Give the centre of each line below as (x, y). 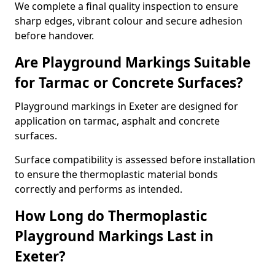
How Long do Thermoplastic (111, 216)
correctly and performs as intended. (99, 189)
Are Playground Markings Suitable (133, 62)
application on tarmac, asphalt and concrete (117, 121)
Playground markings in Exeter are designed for (126, 106)
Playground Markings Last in (114, 236)
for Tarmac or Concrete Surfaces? (129, 83)
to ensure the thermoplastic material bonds (116, 174)
